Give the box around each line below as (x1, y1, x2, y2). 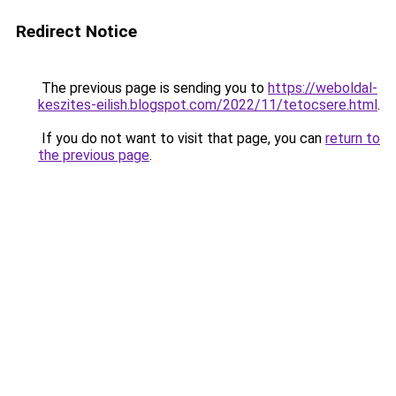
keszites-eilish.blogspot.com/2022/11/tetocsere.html (38, 96, 377, 113)
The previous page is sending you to (38, 80, 268, 96)
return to (325, 130, 380, 147)
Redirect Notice (16, 21, 137, 42)
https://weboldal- (268, 80, 377, 96)
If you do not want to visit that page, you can (38, 130, 325, 147)
